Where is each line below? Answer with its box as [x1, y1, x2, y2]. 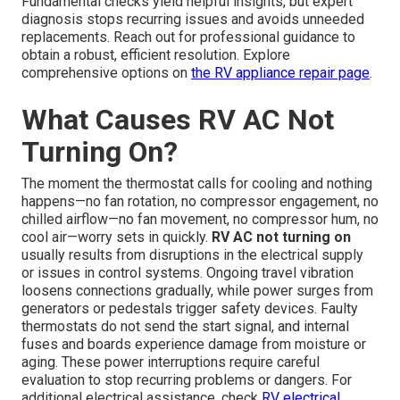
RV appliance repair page [214, 63, 370, 81]
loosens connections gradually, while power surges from [21, 281, 373, 299]
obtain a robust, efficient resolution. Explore [21, 46, 290, 63]
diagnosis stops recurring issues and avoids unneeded [21, 10, 364, 28]
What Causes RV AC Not [21, 102, 334, 137]
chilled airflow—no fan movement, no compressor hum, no [21, 210, 379, 228]
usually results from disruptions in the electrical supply [21, 246, 363, 263]
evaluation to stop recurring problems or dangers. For [21, 371, 352, 388]
